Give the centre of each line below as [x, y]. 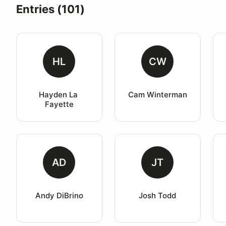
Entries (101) [50, 9]
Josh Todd [158, 195]
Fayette [59, 104]
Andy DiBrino [59, 195]
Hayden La [59, 95]
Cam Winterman [157, 95]
